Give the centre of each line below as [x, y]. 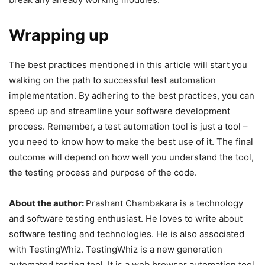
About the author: [47, 203]
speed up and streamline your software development [119, 111]
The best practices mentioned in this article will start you [128, 65]
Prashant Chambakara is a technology [164, 203]
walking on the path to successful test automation [112, 80]
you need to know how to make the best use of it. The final [131, 142]
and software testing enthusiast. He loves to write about [126, 219]
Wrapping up [59, 35]
